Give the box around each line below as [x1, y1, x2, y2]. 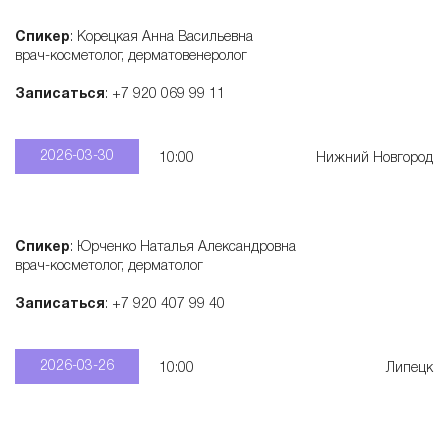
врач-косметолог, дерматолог [15, 260, 203, 273]
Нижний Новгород [316, 152, 433, 165]
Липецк [386, 362, 433, 375]
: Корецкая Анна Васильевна [70, 31, 253, 44]
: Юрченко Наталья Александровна [70, 241, 296, 254]
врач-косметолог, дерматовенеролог [15, 50, 247, 63]
